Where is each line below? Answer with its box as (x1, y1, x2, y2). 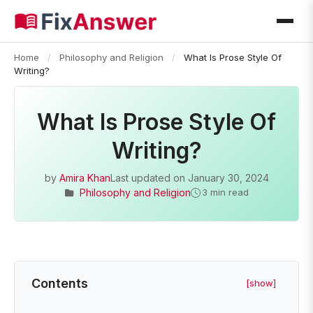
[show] (246, 277, 276, 289)
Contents (31, 276, 88, 291)
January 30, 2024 (187, 172, 269, 184)
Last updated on (110, 172, 188, 184)
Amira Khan (59, 172, 110, 184)
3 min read (202, 187, 249, 198)
